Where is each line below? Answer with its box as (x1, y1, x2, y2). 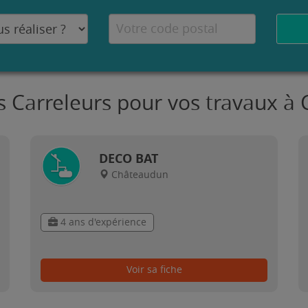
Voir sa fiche (126, 263, 182, 276)
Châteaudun (111, 168, 168, 181)
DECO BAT (99, 149, 158, 167)
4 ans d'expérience (58, 217, 146, 229)
